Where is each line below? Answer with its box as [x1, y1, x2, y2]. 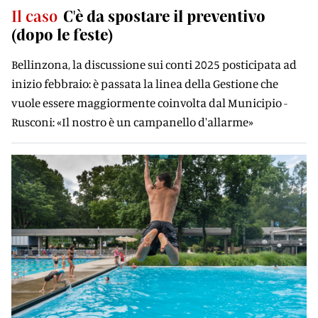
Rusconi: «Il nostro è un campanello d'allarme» [11, 114, 253, 129]
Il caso [11, 6, 57, 25]
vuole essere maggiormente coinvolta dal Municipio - [11, 95, 287, 110]
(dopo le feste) [11, 25, 113, 43]
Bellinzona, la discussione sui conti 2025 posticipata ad [11, 57, 297, 72]
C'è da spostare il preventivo [63, 6, 265, 25]
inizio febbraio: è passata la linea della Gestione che [11, 76, 278, 91]
